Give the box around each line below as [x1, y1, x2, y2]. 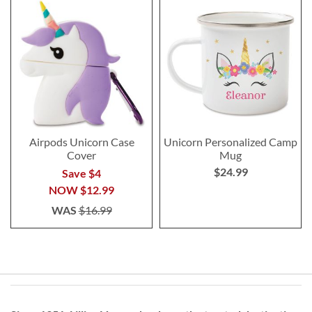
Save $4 [62, 166, 101, 180]
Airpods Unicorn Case [29, 134, 134, 148]
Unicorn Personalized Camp [164, 134, 297, 148]
